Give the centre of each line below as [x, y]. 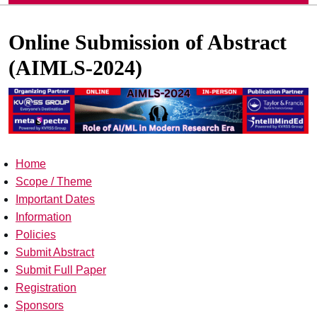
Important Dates [55, 200]
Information [44, 217]
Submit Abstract [55, 253]
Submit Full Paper [61, 270]
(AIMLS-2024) [75, 68]
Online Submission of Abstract [148, 42]
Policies [36, 235]
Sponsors [40, 306]
